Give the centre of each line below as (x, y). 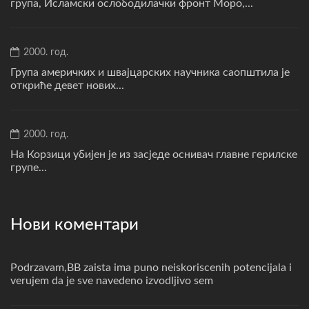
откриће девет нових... (67, 86)
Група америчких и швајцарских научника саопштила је (150, 73)
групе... (29, 168)
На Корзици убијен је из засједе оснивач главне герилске (154, 155)
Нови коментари (74, 225)
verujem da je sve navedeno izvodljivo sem (112, 281)
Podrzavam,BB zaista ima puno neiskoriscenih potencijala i (151, 268)
